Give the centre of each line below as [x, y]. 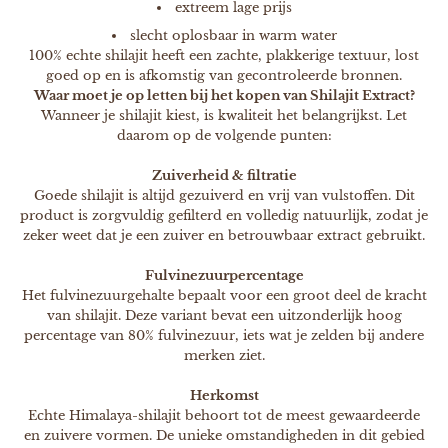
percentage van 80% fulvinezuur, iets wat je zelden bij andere [224, 335]
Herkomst [224, 395]
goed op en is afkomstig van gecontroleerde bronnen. [224, 75]
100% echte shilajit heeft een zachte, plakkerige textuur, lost [224, 55]
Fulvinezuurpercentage [224, 275]
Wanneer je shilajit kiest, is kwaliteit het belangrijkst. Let [224, 115]
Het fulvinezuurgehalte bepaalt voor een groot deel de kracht [224, 295]
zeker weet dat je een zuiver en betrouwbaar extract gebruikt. [224, 235]
